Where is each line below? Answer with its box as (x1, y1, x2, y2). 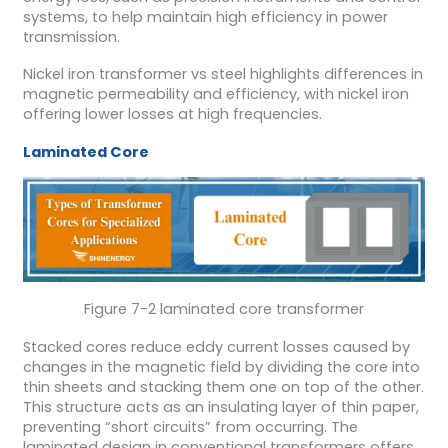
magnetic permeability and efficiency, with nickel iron (22, 84, 409, 105)
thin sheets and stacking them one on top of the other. (22, 376, 424, 397)
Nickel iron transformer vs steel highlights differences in (22, 64, 423, 85)
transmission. (22, 26, 120, 47)
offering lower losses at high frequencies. (22, 104, 322, 125)
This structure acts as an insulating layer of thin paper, (22, 396, 419, 417)
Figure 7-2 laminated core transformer (84, 299, 364, 320)
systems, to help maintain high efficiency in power (22, 6, 388, 27)
